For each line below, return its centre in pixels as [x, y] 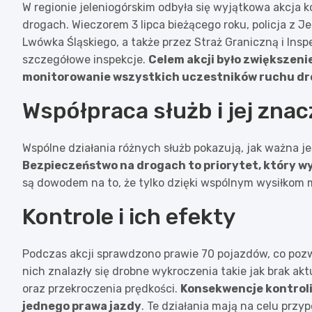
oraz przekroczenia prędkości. [101, 288]
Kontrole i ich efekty [129, 216]
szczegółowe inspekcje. [85, 59]
